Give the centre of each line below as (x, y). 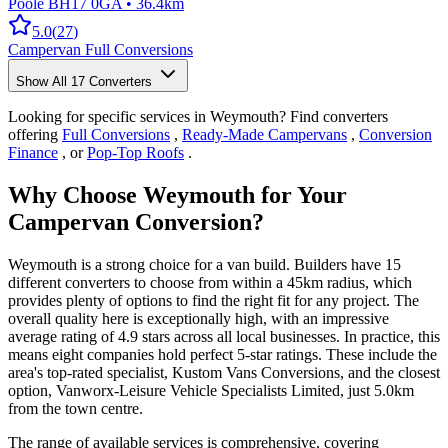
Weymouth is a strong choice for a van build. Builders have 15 (204, 264)
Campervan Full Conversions (100, 49)
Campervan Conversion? (136, 221)
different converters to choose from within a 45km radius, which (210, 282)
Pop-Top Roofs (135, 152)
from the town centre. (75, 408)
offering (35, 134)
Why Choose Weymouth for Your (177, 194)
